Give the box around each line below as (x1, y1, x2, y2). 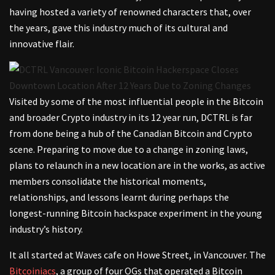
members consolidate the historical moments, (9, 175, 206, 188)
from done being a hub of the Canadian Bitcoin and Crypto (9, 127, 252, 140)
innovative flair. (9, 37, 76, 50)
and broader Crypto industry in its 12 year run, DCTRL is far (9, 111, 252, 124)
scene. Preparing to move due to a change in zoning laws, (9, 143, 248, 156)
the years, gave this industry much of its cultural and (9, 21, 228, 34)
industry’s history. (9, 223, 83, 236)
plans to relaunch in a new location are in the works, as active (9, 159, 265, 172)
